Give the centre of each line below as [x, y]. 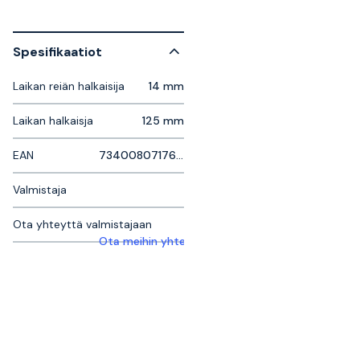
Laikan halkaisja [53, 121]
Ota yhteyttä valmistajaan [82, 224]
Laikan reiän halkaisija [69, 86]
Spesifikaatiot [57, 51]
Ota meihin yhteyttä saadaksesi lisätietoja [213, 241]
